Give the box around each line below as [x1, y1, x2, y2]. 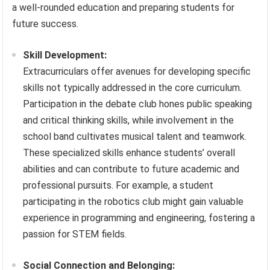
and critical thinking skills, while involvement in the [23, 115, 234, 127]
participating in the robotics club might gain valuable [23, 196, 244, 208]
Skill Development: [23, 49, 107, 61]
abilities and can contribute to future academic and [23, 163, 240, 175]
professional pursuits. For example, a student [23, 180, 214, 192]
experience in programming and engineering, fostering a [23, 212, 256, 224]
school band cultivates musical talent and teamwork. [23, 131, 247, 143]
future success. [12, 18, 79, 30]
